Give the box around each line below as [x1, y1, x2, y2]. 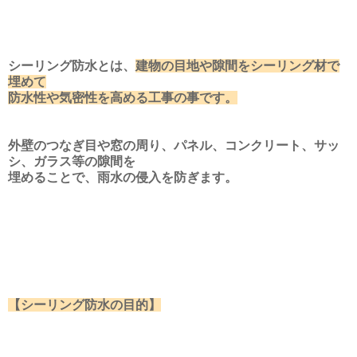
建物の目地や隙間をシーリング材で [135, 58, 339, 73]
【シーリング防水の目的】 [8, 297, 161, 312]
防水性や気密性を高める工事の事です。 [8, 90, 237, 104]
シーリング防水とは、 [8, 58, 135, 73]
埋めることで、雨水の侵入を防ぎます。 [8, 170, 237, 184]
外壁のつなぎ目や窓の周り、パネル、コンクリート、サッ [8, 138, 339, 152]
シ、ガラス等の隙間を [8, 154, 135, 168]
